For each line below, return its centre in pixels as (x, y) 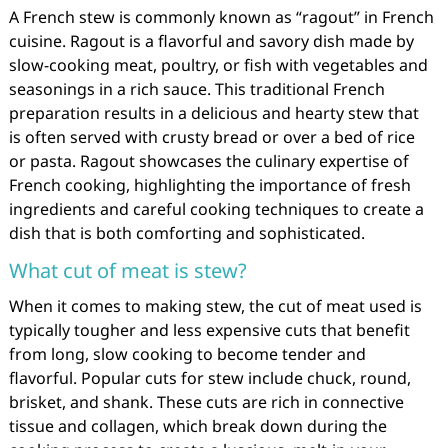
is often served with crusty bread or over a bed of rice (211, 137)
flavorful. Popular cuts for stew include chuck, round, (209, 378)
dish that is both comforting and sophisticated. (186, 233)
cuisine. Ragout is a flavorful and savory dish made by (211, 41)
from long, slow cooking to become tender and (187, 354)
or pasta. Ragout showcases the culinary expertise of (208, 161)
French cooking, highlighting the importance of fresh (209, 185)
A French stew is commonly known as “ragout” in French (221, 17)
